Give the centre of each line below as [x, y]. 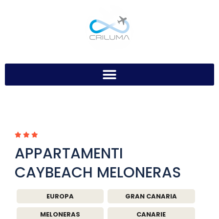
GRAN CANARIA [151, 196]
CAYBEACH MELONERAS [98, 173]
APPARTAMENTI [69, 153]
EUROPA [60, 196]
